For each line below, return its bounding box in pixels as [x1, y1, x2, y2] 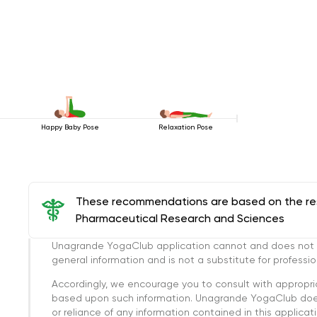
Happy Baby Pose [40, 122, 99, 131]
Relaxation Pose [158, 122, 214, 131]
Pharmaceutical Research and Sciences [76, 211, 284, 225]
